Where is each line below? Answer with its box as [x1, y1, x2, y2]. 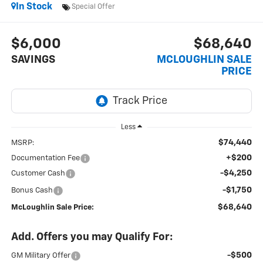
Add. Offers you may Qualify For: [11, 232, 173, 243]
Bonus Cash [11, 187, 53, 195]
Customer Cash [11, 170, 65, 178]
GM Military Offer [11, 252, 70, 260]
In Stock [15, 2, 52, 12]
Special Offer [71, 3, 115, 11]
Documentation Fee [11, 154, 80, 163]
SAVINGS [11, 54, 55, 65]
